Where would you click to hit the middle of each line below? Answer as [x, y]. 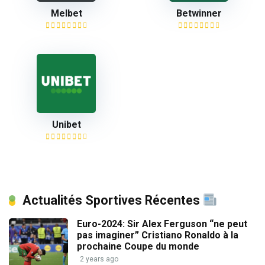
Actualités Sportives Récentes [113, 200]
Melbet [66, 13]
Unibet [66, 125]
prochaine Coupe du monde [138, 246]
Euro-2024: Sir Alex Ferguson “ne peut [162, 224]
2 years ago [99, 259]
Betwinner [199, 13]
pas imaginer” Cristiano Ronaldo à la [158, 235]
